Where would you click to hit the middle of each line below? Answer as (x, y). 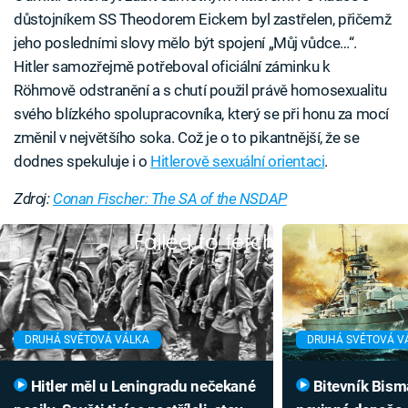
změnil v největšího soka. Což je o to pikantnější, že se (187, 138)
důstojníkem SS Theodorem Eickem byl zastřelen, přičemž (203, 20)
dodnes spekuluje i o (82, 162)
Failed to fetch (204, 242)
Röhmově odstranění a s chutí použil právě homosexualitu (200, 91)
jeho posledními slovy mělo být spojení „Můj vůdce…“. (186, 43)
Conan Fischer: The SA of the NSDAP (170, 199)
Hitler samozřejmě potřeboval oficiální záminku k (172, 67)
